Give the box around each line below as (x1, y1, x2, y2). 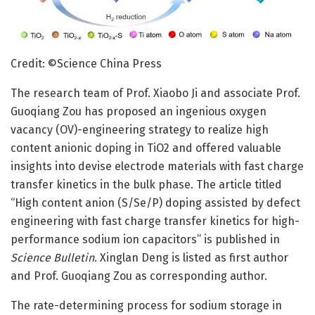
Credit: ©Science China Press (11, 57, 162, 71)
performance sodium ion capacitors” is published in (11, 233, 280, 247)
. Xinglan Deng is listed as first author (94, 251, 288, 265)
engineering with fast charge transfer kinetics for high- (11, 214, 300, 229)
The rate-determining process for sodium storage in (11, 299, 282, 313)
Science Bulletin (11, 251, 94, 265)
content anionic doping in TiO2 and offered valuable (11, 141, 281, 155)
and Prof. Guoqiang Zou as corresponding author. (11, 269, 267, 283)
